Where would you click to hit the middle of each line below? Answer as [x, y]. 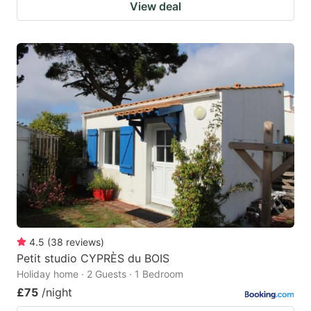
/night [57, 293]
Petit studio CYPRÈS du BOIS [93, 259]
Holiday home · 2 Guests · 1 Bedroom [100, 274]
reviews [83, 242]
